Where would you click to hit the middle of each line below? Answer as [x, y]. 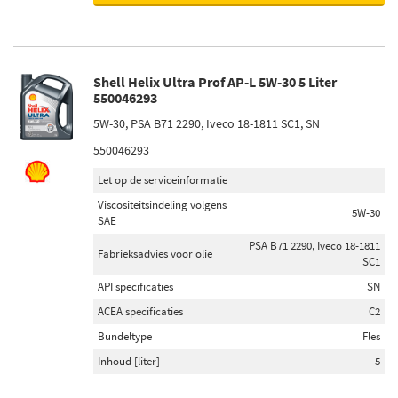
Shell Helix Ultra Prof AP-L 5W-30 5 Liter [215, 82]
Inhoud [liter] [129, 361]
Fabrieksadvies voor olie [155, 254]
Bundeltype [125, 336]
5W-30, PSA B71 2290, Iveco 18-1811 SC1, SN [207, 123]
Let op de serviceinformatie [163, 180]
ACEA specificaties [140, 311]
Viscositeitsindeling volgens [162, 205]
